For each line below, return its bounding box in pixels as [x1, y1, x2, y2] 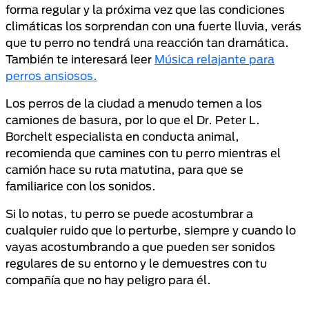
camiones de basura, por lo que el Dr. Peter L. [6, 113, 260, 126]
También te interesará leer [6, 52, 154, 66]
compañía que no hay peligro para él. [6, 273, 211, 286]
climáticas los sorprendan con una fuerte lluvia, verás [6, 19, 301, 32]
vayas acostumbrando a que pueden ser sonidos [6, 240, 275, 253]
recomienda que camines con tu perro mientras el [6, 146, 281, 159]
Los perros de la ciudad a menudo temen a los [6, 97, 262, 110]
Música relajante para [154, 52, 275, 66]
